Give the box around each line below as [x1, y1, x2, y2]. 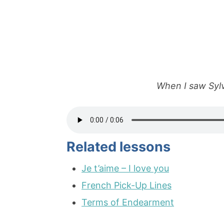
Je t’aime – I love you [81, 163, 169, 174]
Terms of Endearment [81, 197, 174, 208]
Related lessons [66, 138, 170, 155]
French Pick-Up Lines [81, 180, 171, 191]
